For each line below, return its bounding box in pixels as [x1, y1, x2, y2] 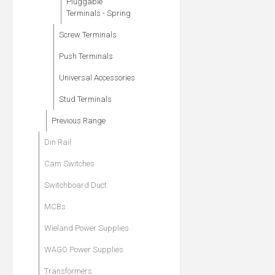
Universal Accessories [59, 73, 135, 83]
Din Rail [44, 137, 71, 147]
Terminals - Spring [66, 9, 131, 18]
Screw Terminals [59, 30, 117, 40]
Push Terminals [59, 52, 113, 61]
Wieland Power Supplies [44, 223, 129, 233]
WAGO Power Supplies [44, 245, 123, 255]
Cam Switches [44, 159, 95, 169]
